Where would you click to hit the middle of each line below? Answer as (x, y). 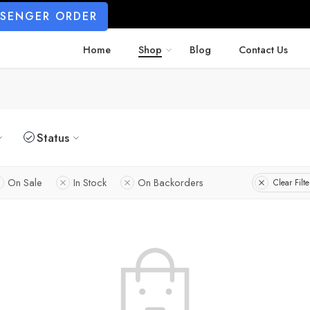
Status (53, 138)
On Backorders (171, 182)
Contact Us (263, 49)
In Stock (90, 182)
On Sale (25, 182)
